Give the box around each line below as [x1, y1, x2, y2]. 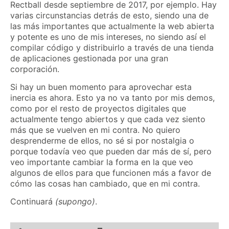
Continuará [10, 196, 55, 207]
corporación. [10, 63, 59, 74]
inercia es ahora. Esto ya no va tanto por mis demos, [10, 93, 215, 103]
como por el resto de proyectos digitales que [10, 103, 186, 114]
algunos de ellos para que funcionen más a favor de [10, 168, 211, 178]
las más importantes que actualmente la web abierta [10, 20, 214, 31]
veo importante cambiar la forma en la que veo [10, 157, 193, 168]
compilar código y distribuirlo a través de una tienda [10, 42, 214, 53]
